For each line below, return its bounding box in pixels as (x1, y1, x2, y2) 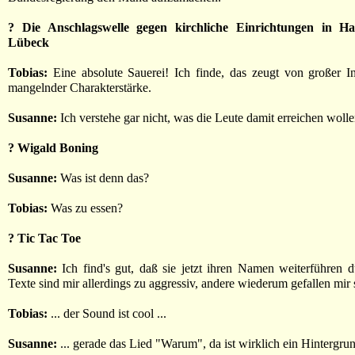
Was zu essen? (48, 201, 123, 215)
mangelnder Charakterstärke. (8, 81, 151, 94)
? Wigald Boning (8, 141, 98, 155)
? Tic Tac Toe (8, 231, 81, 245)
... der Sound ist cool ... (48, 307, 166, 320)
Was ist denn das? (57, 171, 149, 185)
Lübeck (8, 36, 49, 49)
